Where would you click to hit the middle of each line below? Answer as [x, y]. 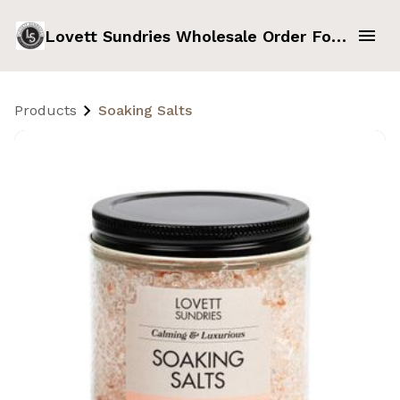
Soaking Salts [145, 110]
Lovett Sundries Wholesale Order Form [338, 36]
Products [46, 110]
